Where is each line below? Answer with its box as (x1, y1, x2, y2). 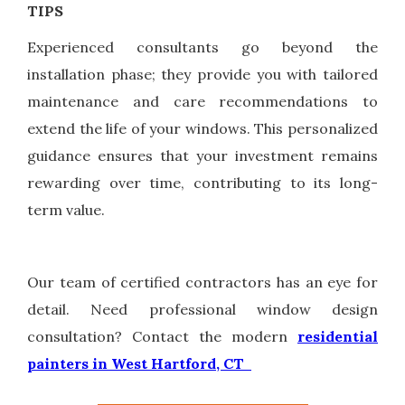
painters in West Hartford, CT (27, 354, 251, 373)
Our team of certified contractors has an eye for (27, 273, 378, 292)
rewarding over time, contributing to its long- (27, 174, 378, 193)
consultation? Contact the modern (27, 327, 297, 346)
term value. (27, 201, 105, 220)
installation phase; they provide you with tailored (27, 65, 378, 84)
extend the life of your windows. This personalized (27, 119, 378, 138)
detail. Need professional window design (27, 300, 378, 319)
